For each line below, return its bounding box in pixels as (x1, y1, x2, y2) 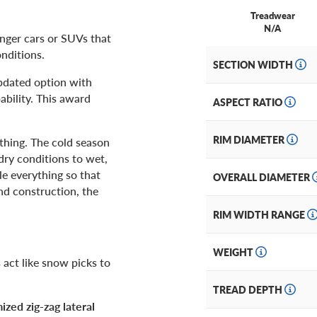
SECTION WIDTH (213, 57, 295, 72)
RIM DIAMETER (213, 132, 287, 147)
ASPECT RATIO (213, 95, 284, 110)
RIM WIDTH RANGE (213, 207, 307, 222)
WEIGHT (213, 245, 255, 260)
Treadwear (250, 8, 295, 23)
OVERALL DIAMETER (213, 170, 312, 185)
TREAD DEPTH (213, 282, 284, 297)
